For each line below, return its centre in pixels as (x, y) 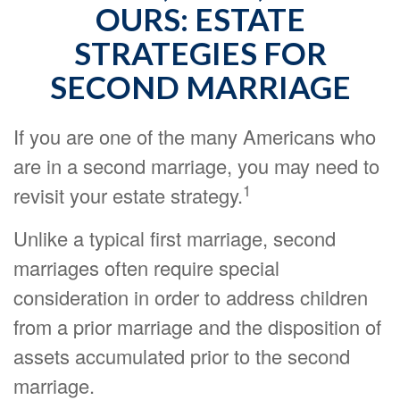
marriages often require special (146, 267)
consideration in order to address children (191, 297)
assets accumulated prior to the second (182, 356)
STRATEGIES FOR (200, 53)
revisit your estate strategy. (128, 195)
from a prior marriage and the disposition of (197, 326)
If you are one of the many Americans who (195, 136)
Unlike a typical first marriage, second (175, 238)
